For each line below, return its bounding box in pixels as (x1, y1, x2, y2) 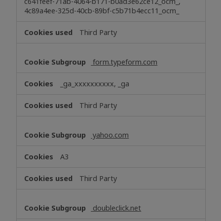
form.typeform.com (91, 57, 158, 67)
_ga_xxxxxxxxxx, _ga (60, 78, 130, 88)
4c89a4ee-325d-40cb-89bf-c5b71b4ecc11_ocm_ (24, 5, 180, 15)
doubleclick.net (91, 203, 142, 213)
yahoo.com (91, 130, 129, 140)
